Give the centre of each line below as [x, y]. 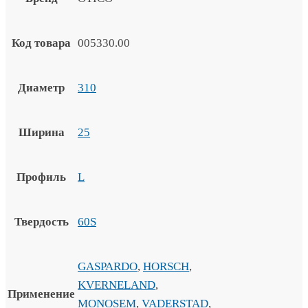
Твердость [41, 222]
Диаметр [41, 88]
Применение [41, 294]
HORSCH [166, 266]
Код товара [41, 43]
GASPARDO [108, 266]
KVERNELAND [117, 285]
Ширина [41, 132]
